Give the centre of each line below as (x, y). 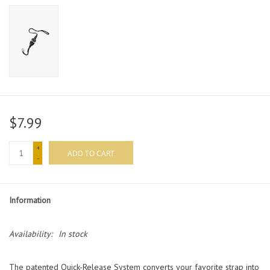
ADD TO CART (91, 154)
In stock (73, 234)
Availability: (31, 234)
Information (30, 200)
